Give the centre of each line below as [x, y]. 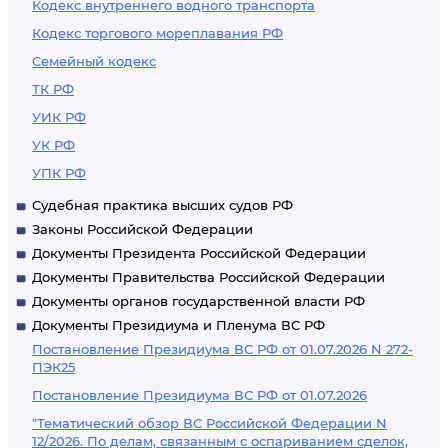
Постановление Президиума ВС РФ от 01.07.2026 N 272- [222, 349]
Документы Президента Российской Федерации [199, 253]
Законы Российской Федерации [142, 229]
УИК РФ [59, 117]
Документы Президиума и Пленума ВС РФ [178, 325]
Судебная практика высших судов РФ [162, 205]
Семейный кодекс [94, 61]
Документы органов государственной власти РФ [198, 301]
